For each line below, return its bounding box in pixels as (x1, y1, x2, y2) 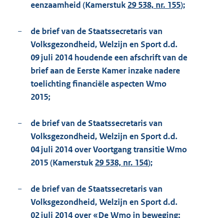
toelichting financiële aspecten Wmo (31, 78, 166, 90)
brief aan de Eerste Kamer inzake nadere (31, 65, 180, 76)
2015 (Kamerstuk (31, 157, 93, 168)
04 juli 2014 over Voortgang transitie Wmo (31, 144, 187, 155)
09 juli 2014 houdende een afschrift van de (31, 52, 187, 63)
